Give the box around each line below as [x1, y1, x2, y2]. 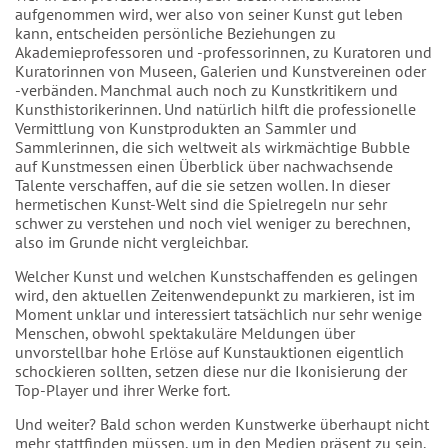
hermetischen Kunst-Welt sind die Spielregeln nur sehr [15, 194, 387, 215]
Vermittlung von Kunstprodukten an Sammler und [15, 118, 357, 139]
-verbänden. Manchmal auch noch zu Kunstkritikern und [15, 80, 398, 101]
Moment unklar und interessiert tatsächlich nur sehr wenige [15, 304, 422, 325]
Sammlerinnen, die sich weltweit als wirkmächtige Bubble [15, 137, 410, 158]
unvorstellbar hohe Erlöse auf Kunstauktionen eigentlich [15, 342, 404, 363]
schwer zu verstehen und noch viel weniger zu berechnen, [15, 213, 410, 234]
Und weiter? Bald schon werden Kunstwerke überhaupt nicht [15, 414, 429, 435]
